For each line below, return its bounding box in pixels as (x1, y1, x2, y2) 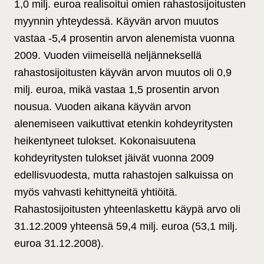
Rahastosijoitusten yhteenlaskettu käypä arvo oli (14, 203, 240, 216)
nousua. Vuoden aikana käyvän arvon (14, 101, 191, 113)
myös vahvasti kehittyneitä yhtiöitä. (14, 186, 177, 199)
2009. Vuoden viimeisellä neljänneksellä (14, 49, 202, 62)
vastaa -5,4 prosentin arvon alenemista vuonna (14, 32, 235, 45)
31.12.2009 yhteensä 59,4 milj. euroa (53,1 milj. (14, 220, 237, 233)
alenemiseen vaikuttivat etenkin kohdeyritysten (14, 118, 233, 130)
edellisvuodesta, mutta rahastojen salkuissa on (14, 169, 233, 181)
